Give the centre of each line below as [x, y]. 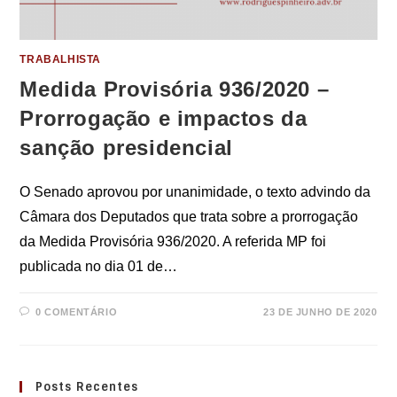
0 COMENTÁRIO [77, 312]
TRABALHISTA [61, 60]
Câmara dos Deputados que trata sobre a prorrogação [189, 217]
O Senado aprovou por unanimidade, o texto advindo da [195, 192]
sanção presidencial [126, 148]
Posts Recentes [87, 387]
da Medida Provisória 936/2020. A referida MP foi [173, 242]
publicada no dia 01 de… [99, 267]
